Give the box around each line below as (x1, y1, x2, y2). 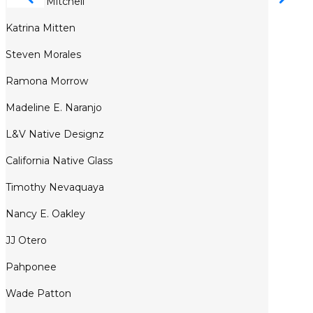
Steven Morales (6, 48, 81, 61)
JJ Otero (6, 234, 47, 247)
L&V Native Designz (6, 128, 104, 141)
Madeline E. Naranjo (6, 101, 102, 115)
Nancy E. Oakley (6, 208, 85, 221)
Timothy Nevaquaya (6, 181, 104, 194)
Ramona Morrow (6, 75, 88, 88)
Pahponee (6, 261, 57, 274)
